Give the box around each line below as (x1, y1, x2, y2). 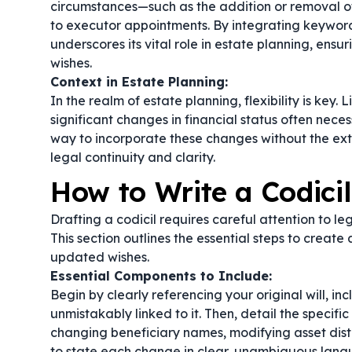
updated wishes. (50, 249, 149, 265)
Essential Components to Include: (50, 268, 272, 284)
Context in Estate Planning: (50, 74, 228, 90)
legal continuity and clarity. (50, 149, 215, 165)
